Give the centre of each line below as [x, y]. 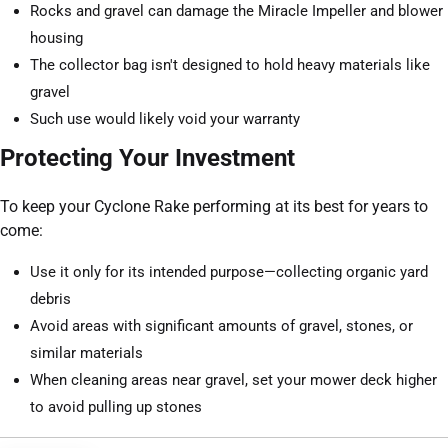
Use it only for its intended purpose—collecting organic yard [229, 272]
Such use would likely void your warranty [165, 119]
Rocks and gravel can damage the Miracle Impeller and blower [236, 11]
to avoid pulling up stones [116, 407]
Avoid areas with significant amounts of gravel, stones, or [221, 326]
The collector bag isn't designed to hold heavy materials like [230, 65]
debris [50, 299]
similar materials [86, 353]
